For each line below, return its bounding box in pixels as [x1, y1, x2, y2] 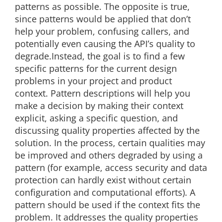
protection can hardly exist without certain [15, 174, 191, 186]
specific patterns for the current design [15, 62, 177, 74]
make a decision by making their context [15, 100, 183, 111]
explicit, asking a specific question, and [15, 112, 178, 124]
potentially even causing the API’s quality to [15, 38, 195, 50]
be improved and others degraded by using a [15, 149, 203, 161]
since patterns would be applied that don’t [15, 13, 191, 25]
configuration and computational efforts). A [15, 186, 195, 198]
